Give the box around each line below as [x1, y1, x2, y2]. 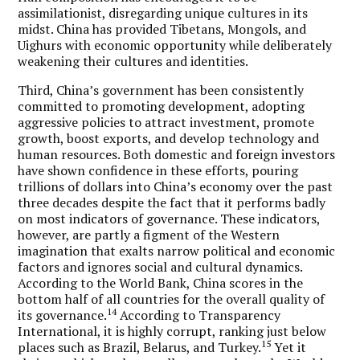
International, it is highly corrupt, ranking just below [18, 321, 327, 340]
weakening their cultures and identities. [18, 51, 249, 70]
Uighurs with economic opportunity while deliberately [18, 35, 333, 54]
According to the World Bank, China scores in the [18, 273, 304, 292]
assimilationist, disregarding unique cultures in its [18, 3, 309, 22]
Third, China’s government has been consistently [18, 80, 305, 99]
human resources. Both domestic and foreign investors [18, 145, 336, 163]
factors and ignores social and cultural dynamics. [18, 257, 303, 276]
